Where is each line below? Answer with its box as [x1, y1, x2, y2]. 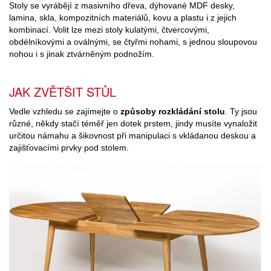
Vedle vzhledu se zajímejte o [9, 106, 120, 116]
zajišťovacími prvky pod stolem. [9, 142, 129, 152]
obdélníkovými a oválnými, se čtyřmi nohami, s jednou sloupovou [9, 37, 257, 47]
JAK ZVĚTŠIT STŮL [9, 82, 116, 100]
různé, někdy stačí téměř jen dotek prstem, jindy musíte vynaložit [9, 118, 257, 128]
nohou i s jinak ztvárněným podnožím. [9, 49, 154, 59]
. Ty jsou [225, 106, 257, 116]
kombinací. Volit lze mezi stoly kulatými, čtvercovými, [9, 25, 209, 35]
